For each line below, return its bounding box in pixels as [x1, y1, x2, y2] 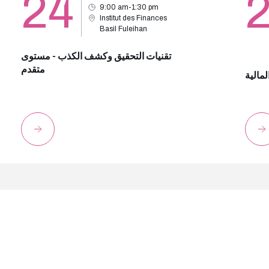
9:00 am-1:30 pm [99, 3, 159, 11]
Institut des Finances [99, 14, 167, 22]
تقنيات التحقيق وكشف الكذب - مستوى [20, 51, 171, 61]
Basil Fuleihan [99, 25, 147, 33]
